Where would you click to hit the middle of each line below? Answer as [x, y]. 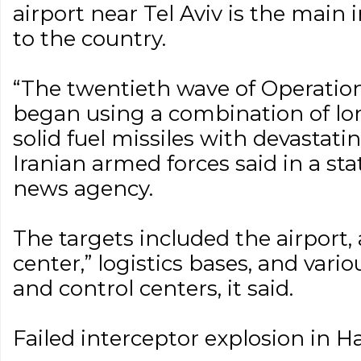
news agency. [83, 189]
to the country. [89, 39]
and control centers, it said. [153, 288]
